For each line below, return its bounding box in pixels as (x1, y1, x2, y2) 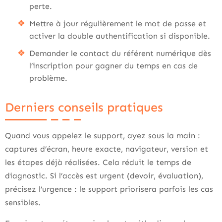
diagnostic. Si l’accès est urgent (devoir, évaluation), (5, 171, 203, 180)
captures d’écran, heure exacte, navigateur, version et (5, 144, 208, 154)
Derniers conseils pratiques (5, 100, 163, 115)
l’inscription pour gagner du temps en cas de (29, 61, 198, 70)
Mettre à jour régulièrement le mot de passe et (29, 19, 206, 28)
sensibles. (5, 198, 41, 207)
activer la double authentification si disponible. (29, 31, 210, 41)
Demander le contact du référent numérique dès (29, 49, 211, 58)
